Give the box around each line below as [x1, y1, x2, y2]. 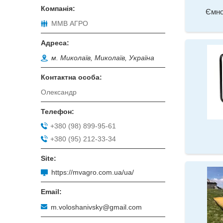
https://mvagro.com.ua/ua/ [51, 168, 134, 177]
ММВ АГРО [51, 19, 88, 28]
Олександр [41, 88, 77, 97]
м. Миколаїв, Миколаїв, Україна [51, 54, 154, 62]
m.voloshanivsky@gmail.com [51, 203, 142, 211]
